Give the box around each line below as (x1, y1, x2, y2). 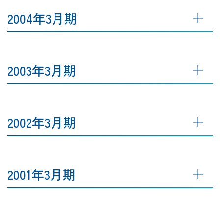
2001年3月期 (7, 165, 76, 183)
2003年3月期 (7, 60, 76, 79)
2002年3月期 (7, 112, 76, 131)
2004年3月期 (7, 8, 77, 27)
